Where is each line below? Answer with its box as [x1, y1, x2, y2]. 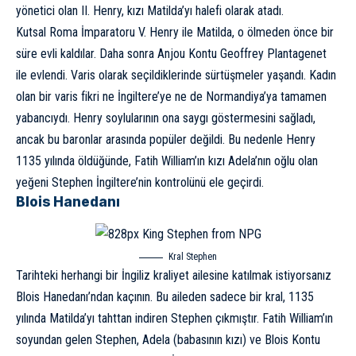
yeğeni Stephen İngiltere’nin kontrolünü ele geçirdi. [16, 174, 264, 190]
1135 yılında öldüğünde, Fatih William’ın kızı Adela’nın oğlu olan [16, 153, 318, 168]
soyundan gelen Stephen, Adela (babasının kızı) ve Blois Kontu [16, 332, 320, 348]
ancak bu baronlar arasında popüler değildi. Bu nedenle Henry [16, 131, 315, 147]
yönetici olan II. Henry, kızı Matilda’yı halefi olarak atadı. [16, 2, 284, 18]
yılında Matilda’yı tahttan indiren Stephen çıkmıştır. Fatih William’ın [16, 311, 333, 327]
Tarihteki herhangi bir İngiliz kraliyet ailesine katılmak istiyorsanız [16, 268, 331, 284]
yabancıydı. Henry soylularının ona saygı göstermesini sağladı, [16, 110, 315, 126]
